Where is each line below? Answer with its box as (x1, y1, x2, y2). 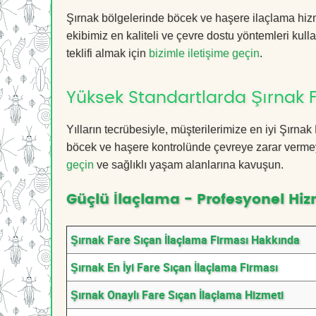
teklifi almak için (66, 47, 149, 59)
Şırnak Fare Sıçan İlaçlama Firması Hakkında (71, 232, 300, 248)
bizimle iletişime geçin (149, 47, 260, 59)
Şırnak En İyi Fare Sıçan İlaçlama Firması (71, 260, 278, 275)
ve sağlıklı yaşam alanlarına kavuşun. (94, 159, 284, 171)
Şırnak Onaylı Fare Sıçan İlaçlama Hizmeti (71, 287, 284, 303)
